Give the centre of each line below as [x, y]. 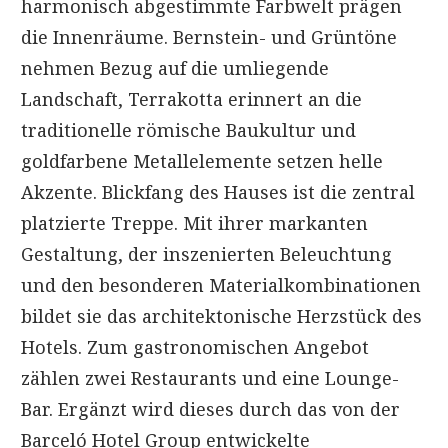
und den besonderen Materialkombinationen [221, 284]
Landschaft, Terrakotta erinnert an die [191, 98]
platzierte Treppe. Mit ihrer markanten [194, 222]
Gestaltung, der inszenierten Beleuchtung [206, 253]
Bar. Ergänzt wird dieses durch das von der [210, 408]
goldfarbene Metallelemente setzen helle [202, 160]
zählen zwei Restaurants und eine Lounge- [210, 377]
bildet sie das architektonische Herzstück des [221, 315]
